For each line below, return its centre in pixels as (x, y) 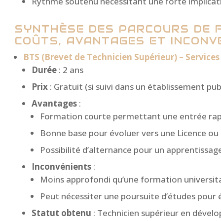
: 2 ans (70, 70)
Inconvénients (61, 167)
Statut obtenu (61, 213)
